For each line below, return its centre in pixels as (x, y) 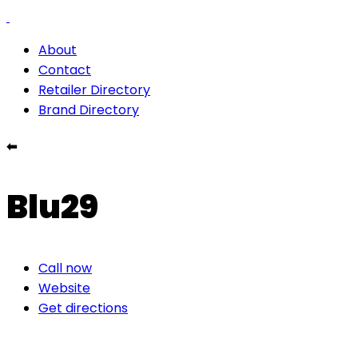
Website (64, 288)
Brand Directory (89, 110)
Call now (65, 268)
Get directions (83, 308)
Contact (65, 70)
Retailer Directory (94, 90)
